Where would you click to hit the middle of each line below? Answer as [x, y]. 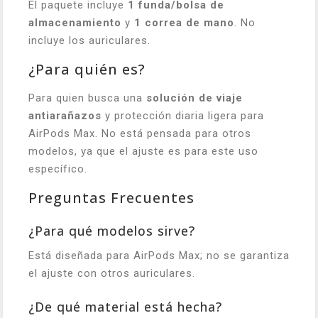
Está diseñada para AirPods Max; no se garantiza [159, 256]
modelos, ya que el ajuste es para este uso [143, 151]
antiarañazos [65, 116]
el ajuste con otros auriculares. [112, 273]
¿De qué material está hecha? [125, 307]
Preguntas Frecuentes [111, 198]
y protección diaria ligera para [183, 116]
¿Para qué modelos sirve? [112, 231]
